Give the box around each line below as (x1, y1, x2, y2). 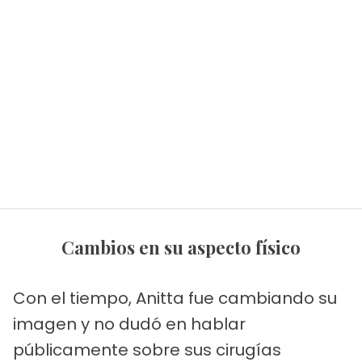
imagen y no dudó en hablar (13, 313, 246, 336)
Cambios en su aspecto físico (74, 235, 301, 260)
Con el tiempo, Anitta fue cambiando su (13, 287, 337, 310)
